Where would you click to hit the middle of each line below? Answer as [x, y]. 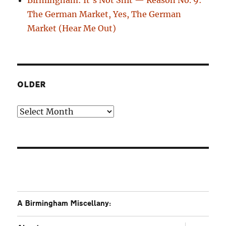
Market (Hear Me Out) [72, 28]
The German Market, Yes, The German [104, 14]
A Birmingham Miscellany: [64, 204]
